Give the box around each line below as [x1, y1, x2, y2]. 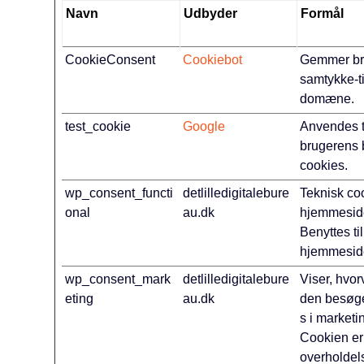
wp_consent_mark [65, 272, 171, 286]
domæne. [300, 92, 355, 106]
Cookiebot [183, 53, 243, 67]
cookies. [300, 158, 349, 172]
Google [183, 119, 226, 133]
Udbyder [184, 6, 238, 20]
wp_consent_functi [65, 186, 174, 200]
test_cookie [65, 119, 132, 133]
